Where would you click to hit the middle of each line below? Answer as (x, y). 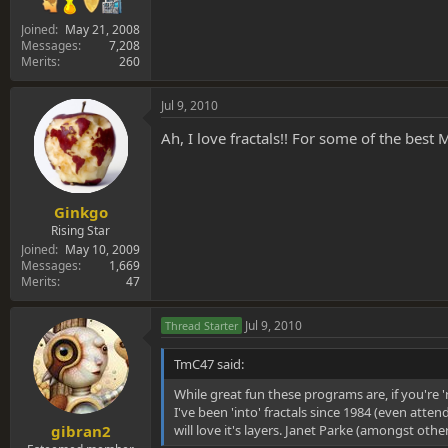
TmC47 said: (209, 363)
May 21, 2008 (102, 30)
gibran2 (80, 431)
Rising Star (80, 230)
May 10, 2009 (102, 249)
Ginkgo (80, 211)
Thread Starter (201, 325)
